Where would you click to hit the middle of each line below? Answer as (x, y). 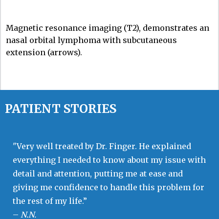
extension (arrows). (44, 52)
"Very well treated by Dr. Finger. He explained (102, 146)
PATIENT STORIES (61, 109)
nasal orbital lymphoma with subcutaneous (91, 40)
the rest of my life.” (50, 201)
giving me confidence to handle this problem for (109, 187)
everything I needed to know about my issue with (109, 160)
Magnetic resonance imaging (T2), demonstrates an (108, 28)
